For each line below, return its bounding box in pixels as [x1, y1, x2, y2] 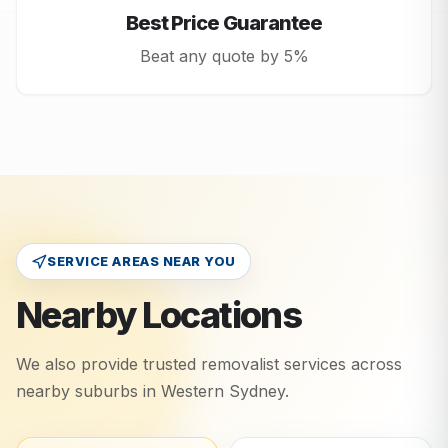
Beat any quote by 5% [139, 46, 309, 67]
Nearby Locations [16, 293, 302, 338]
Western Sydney [161, 381, 285, 402]
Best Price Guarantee [125, 11, 323, 36]
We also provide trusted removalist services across [16, 354, 402, 375]
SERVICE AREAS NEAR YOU [47, 254, 236, 270]
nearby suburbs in [16, 381, 161, 402]
